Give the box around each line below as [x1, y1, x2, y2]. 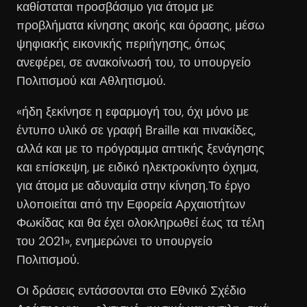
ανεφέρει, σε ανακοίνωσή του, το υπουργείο [16, 53, 251, 71]
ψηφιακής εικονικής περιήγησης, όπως [16, 35, 225, 52]
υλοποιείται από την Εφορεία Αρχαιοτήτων [16, 195, 245, 212]
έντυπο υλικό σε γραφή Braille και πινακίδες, [16, 121, 256, 138]
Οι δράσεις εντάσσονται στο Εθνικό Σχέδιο [16, 282, 246, 299]
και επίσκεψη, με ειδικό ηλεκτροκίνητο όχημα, [16, 158, 258, 175]
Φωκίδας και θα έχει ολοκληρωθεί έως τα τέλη [16, 214, 265, 231]
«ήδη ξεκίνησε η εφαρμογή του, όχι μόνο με [16, 103, 249, 120]
